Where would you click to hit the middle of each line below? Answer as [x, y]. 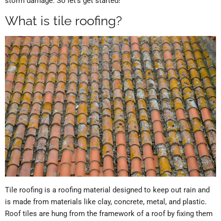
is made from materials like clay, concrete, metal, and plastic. [106, 202]
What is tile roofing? [63, 21]
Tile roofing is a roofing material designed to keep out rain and [107, 190]
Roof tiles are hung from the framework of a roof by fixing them [109, 214]
